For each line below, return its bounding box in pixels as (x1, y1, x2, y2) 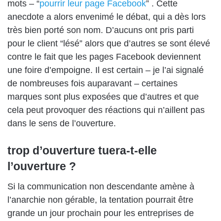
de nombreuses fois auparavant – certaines (7, 78, 178, 89)
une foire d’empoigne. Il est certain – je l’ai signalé (7, 65, 204, 75)
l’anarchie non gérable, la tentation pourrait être (7, 194, 193, 205)
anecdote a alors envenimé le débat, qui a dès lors (7, 12, 206, 22)
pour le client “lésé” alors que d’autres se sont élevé (7, 38, 210, 49)
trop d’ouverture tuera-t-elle (7, 144, 157, 157)
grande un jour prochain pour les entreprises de (7, 208, 194, 218)
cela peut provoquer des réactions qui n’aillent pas (7, 105, 205, 115)
